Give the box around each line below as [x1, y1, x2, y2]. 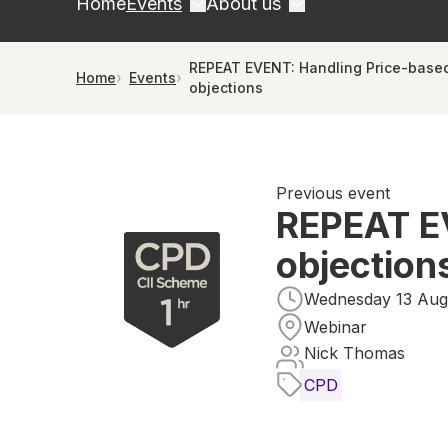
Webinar [304, 317, 367, 337]
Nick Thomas [304, 343, 405, 363]
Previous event [276, 183, 390, 203]
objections [189, 79, 263, 96]
